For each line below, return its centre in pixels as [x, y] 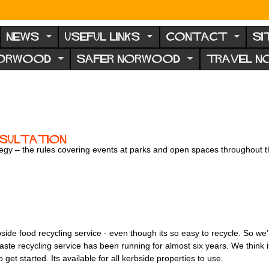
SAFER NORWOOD [128, 59]
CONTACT [196, 37]
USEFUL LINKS [102, 37]
